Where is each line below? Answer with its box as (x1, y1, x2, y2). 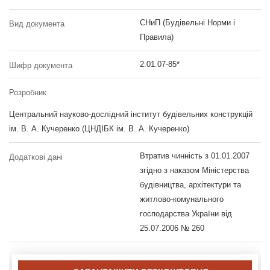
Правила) (139, 32, 174, 42)
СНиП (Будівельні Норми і (139, 17, 235, 27)
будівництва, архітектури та (139, 180, 241, 189)
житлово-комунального (139, 194, 224, 204)
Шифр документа (9, 60, 72, 70)
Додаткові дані (9, 152, 63, 162)
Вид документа (9, 19, 64, 28)
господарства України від (139, 209, 232, 218)
